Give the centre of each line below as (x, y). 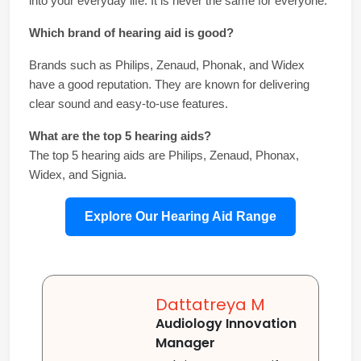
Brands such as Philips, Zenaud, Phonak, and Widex (167, 65)
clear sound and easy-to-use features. (129, 104)
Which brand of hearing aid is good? (131, 33)
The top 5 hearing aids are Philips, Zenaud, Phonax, (164, 155)
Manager (185, 342)
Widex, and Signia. (78, 174)
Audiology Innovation (226, 323)
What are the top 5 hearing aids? (120, 136)
